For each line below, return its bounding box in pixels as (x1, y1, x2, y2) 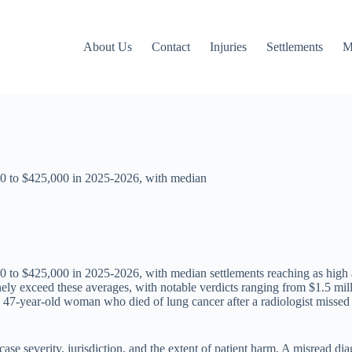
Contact (152, 40, 191, 53)
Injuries (210, 40, 247, 53)
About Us (83, 40, 133, 53)
